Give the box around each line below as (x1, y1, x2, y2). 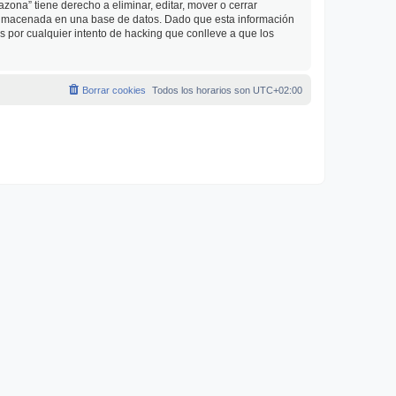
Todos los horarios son (152, 85, 253, 95)
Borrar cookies (82, 85, 146, 95)
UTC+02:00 (253, 85, 302, 95)
